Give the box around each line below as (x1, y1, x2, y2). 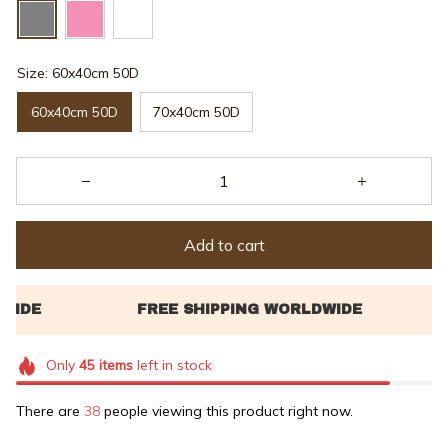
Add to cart (183, 234, 265, 255)
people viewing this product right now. (100, 401, 353, 420)
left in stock (132, 356, 212, 375)
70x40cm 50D (153, 102, 240, 121)
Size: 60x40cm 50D (17, 64, 139, 83)
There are (16, 401, 84, 420)
